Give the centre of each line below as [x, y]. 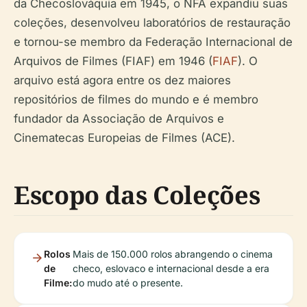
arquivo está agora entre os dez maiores [122, 80]
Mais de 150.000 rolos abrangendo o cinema [172, 254]
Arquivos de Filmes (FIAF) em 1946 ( [113, 61]
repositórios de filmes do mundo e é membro [136, 99]
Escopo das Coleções [137, 195]
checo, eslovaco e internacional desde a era [171, 268]
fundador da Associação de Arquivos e [119, 118]
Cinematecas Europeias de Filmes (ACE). [124, 137]
